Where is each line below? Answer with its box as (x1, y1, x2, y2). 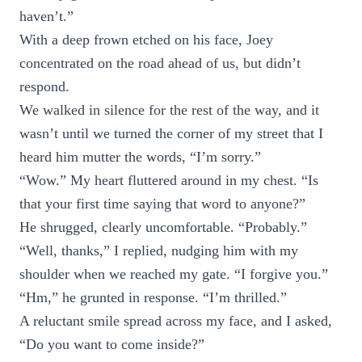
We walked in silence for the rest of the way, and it (19, 102, 319, 118)
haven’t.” (19, 8, 74, 24)
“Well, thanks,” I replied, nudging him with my (19, 242, 298, 259)
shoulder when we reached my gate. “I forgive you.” (19, 266, 328, 282)
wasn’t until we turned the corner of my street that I (19, 125, 323, 141)
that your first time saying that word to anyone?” (19, 196, 305, 212)
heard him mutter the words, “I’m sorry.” (19, 149, 261, 165)
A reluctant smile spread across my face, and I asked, (19, 313, 332, 329)
